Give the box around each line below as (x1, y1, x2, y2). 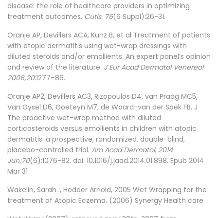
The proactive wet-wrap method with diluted (7, 112, 161, 123)
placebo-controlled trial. (7, 145, 91, 155)
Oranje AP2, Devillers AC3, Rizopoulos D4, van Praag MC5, (7, 91, 198, 101)
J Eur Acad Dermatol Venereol (104, 62, 203, 72)
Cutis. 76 (84, 11, 113, 21)
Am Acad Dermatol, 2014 (91, 145, 173, 155)
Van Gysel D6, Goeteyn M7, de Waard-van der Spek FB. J (7, 102, 198, 112)
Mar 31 (7, 166, 28, 176)
